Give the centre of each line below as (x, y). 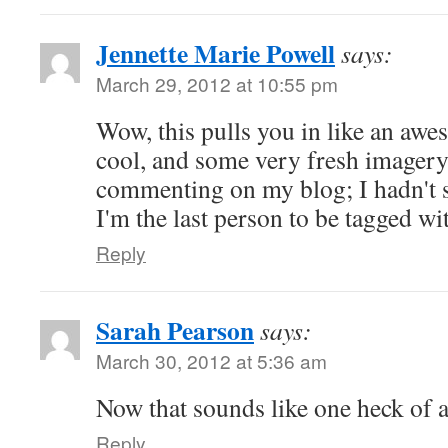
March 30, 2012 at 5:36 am (211, 360)
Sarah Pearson (175, 330)
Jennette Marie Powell (215, 53)
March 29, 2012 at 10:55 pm (217, 83)
